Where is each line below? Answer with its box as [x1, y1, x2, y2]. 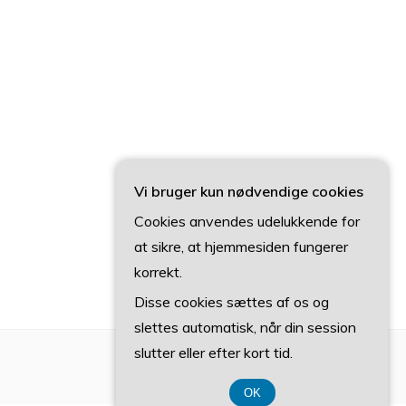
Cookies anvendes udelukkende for [134, 212, 360, 230]
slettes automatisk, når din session [134, 318, 356, 336]
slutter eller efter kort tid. [134, 343, 293, 362]
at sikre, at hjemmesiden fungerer [134, 237, 348, 256]
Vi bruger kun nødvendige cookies [134, 182, 363, 200]
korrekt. [134, 263, 182, 281]
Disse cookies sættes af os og [134, 293, 329, 311]
